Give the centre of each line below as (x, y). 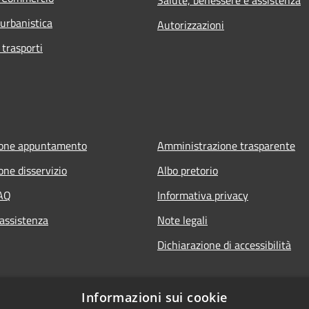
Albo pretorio (188, 170)
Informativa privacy (203, 195)
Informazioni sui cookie (154, 297)
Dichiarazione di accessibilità (224, 245)
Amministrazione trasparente (226, 145)
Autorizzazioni (191, 24)
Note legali (182, 220)
